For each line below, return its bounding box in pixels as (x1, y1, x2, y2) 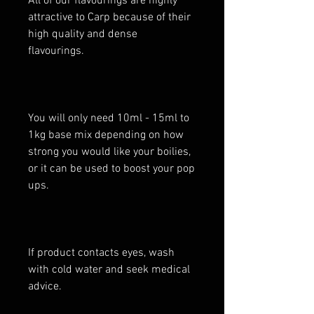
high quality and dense (28, 27, 137, 41)
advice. (28, 280, 62, 294)
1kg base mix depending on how (28, 128, 184, 142)
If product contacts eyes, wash (28, 246, 175, 260)
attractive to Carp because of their (28, 11, 191, 25)
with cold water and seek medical (28, 263, 190, 277)
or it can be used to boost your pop (28, 162, 195, 176)
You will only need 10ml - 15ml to (28, 111, 189, 125)
